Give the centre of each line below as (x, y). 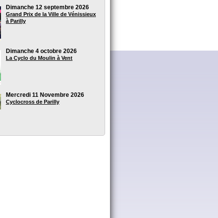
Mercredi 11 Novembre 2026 (45, 95)
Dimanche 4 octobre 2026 (41, 51)
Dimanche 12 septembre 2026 (47, 8)
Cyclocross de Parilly (33, 102)
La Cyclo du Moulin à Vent (39, 58)
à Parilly (16, 21)
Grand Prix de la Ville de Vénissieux (51, 14)
